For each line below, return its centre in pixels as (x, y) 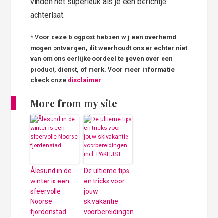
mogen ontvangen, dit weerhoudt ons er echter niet (109, 48)
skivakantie (101, 201)
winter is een (50, 181)
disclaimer (85, 80)
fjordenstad (48, 211)
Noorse (41, 201)
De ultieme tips (107, 171)
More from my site (74, 103)
